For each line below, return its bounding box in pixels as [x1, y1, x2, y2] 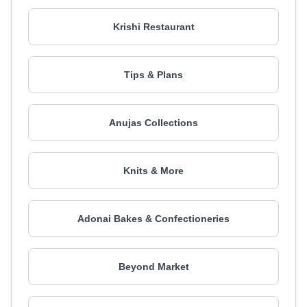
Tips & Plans [124, 69, 183, 80]
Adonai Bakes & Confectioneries [77, 213, 230, 224]
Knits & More [123, 165, 184, 176]
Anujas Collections [109, 117, 198, 128]
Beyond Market [118, 261, 189, 272]
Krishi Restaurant [112, 21, 195, 32]
